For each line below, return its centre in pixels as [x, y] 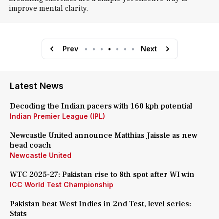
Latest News [37, 86]
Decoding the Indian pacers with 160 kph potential [101, 106]
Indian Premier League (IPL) [57, 116]
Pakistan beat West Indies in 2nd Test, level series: [100, 204]
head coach [31, 145]
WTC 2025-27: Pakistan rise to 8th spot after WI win [102, 175]
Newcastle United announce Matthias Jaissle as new [104, 135]
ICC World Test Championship [62, 185]
